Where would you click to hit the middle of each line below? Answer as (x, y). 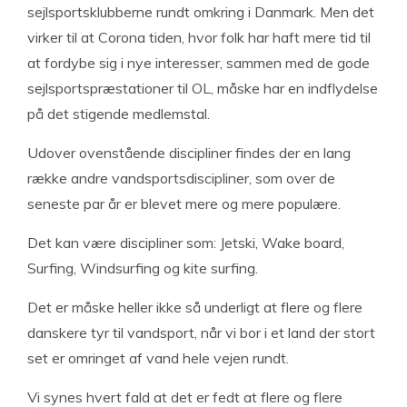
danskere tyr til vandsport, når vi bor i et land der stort (201, 333)
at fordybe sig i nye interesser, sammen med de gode (199, 63)
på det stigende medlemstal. (119, 114)
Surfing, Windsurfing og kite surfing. (143, 268)
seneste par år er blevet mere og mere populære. (184, 203)
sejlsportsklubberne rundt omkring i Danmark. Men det (201, 12)
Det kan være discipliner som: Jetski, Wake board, (186, 243)
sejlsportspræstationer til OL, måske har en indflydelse (203, 88)
